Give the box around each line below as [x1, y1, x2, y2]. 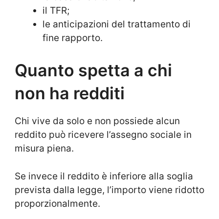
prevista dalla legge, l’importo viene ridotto [15, 184, 204, 196]
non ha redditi [15, 83, 125, 104]
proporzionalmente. [15, 197, 100, 209]
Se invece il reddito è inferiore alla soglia [15, 170, 193, 182]
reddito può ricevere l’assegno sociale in [15, 129, 192, 141]
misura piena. [15, 143, 74, 154]
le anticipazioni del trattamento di [43, 18, 191, 30]
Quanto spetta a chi [15, 60, 172, 81]
